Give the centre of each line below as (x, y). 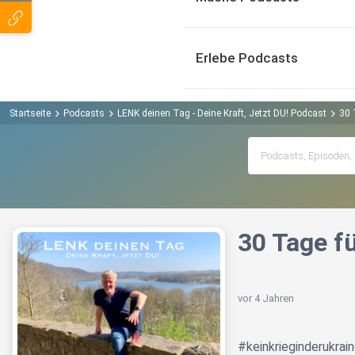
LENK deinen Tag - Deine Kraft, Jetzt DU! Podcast (222, 113)
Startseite (30, 113)
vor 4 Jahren (266, 299)
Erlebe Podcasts (247, 58)
